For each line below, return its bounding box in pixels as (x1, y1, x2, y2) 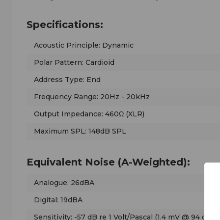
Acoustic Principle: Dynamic (34, 41, 134, 50)
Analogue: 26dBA (34, 178, 94, 188)
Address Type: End (34, 75, 101, 84)
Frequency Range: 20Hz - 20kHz (34, 92, 150, 102)
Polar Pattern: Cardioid (34, 58, 114, 67)
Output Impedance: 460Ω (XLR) (34, 110, 144, 119)
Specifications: (27, 19, 103, 31)
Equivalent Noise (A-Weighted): (27, 156, 190, 168)
